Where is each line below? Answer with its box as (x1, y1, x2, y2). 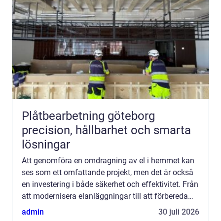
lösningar (22, 137, 70, 151)
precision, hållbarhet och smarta (22, 123, 191, 137)
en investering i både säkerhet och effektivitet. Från (22, 179, 198, 189)
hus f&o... (22, 203, 55, 213)
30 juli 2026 (158, 207, 199, 217)
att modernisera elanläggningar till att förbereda (22, 191, 188, 201)
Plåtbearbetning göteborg (22, 109, 155, 123)
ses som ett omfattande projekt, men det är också (22, 167, 193, 177)
